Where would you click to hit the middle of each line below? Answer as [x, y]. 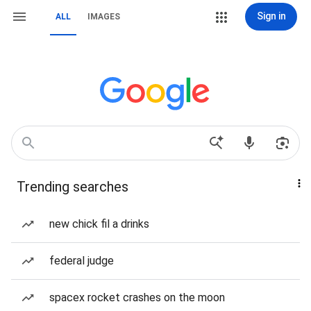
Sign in [271, 16]
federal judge [82, 261]
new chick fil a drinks [99, 224]
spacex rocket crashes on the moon [137, 297]
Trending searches [73, 187]
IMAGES [104, 17]
